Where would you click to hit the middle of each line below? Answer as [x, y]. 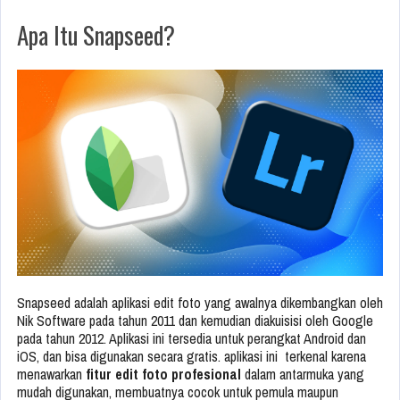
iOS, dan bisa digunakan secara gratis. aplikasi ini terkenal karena [192, 357]
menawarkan [51, 375]
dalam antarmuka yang [303, 375]
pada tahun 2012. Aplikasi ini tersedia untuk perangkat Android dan [192, 339]
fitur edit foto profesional [163, 375]
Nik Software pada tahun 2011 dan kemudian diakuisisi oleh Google [195, 321]
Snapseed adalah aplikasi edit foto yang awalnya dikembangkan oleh [200, 303]
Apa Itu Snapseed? [96, 35]
